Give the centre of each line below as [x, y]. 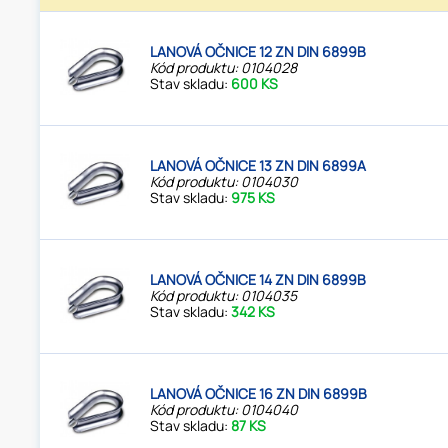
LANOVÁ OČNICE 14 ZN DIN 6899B [258, 280]
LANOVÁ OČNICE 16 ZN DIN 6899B [259, 394]
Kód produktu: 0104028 [224, 68]
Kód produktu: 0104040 [224, 410]
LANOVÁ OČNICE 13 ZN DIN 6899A [258, 166]
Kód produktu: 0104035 [224, 296]
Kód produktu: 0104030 [224, 182]
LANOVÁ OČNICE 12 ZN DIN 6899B [258, 52]
